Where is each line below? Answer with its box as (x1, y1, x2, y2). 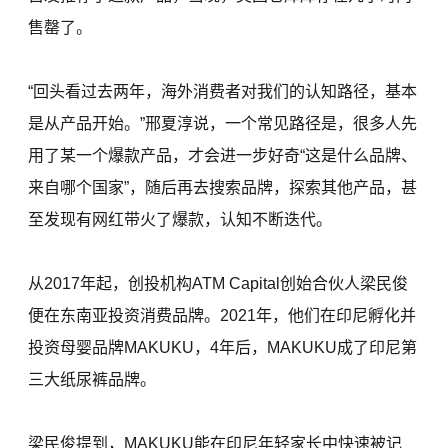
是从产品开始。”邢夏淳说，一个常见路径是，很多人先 (28, 115, 418, 133)
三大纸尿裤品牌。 (28, 371, 157, 389)
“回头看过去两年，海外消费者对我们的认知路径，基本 (28, 83, 418, 101)
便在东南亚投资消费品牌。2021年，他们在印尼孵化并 (28, 307, 417, 325)
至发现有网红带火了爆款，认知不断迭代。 (28, 211, 333, 229)
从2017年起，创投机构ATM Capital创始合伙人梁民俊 (28, 275, 409, 293)
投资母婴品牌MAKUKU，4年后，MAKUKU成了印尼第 (28, 339, 418, 357)
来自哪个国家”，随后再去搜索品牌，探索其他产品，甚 (28, 179, 418, 197)
